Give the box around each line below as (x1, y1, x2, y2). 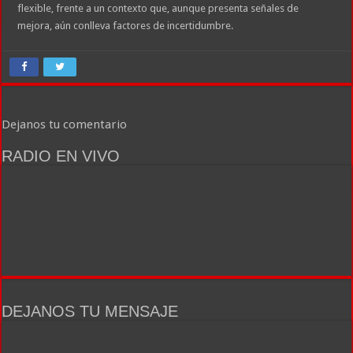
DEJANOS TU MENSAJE (2, 303, 179, 321)
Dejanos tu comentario (2, 117, 128, 132)
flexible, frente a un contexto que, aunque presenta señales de (17, 2, 299, 15)
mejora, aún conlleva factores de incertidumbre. (17, 20, 234, 32)
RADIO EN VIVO (2, 147, 121, 165)
